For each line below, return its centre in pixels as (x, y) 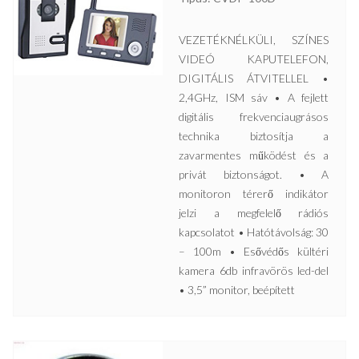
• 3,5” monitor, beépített (237, 289)
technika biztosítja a (254, 135)
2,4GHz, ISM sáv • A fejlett (254, 97)
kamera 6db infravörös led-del (254, 270)
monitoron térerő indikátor (254, 193)
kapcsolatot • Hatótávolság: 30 (254, 232)
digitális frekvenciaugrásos (254, 116)
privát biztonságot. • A (254, 174)
